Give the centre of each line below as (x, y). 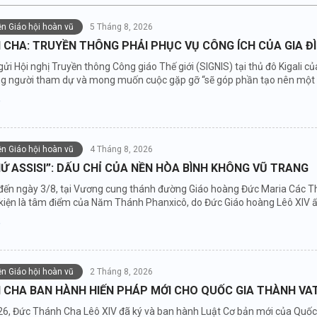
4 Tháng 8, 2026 (121, 150)
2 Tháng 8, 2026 (121, 272)
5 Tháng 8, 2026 (121, 27)
